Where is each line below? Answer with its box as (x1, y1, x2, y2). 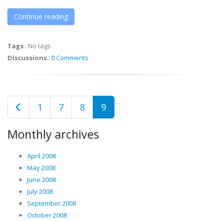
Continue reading (14, 12, 68, 21)
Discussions (7, 53, 47, 62)
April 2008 (27, 151, 56, 160)
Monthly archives (7, 126, 99, 142)
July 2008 (27, 187, 53, 196)
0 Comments (51, 53, 88, 62)
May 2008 (27, 163, 55, 172)
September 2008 (27, 199, 76, 208)
